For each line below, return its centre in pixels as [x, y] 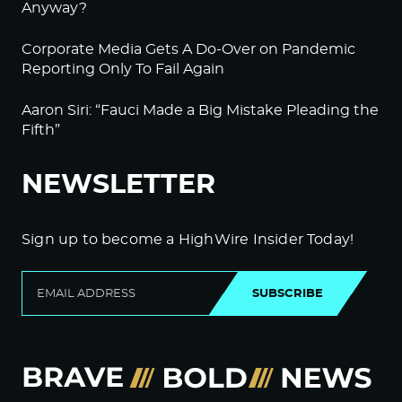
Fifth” [41, 130]
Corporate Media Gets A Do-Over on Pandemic [188, 49]
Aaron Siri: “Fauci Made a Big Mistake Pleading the [200, 110]
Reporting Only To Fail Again [123, 69]
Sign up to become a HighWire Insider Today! [188, 240]
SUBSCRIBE [288, 293]
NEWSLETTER [118, 185]
